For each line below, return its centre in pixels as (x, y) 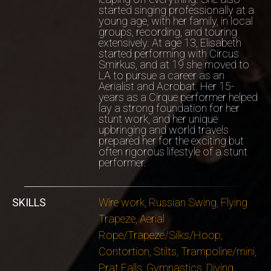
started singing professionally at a (176, 10)
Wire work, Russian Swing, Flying (173, 202)
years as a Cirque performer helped (178, 97)
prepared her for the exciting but (171, 141)
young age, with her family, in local (175, 21)
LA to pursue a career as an (161, 75)
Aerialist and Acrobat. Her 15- (166, 86)
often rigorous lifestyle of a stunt (173, 152)
